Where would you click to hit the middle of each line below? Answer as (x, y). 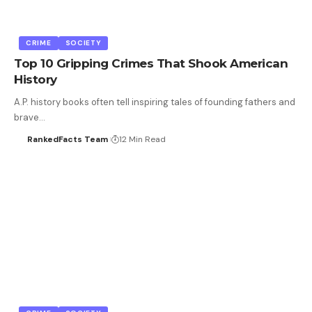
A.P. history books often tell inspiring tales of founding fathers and (155, 102)
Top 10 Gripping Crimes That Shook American (151, 63)
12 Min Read (142, 139)
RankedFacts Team (67, 139)
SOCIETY (83, 42)
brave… (30, 117)
